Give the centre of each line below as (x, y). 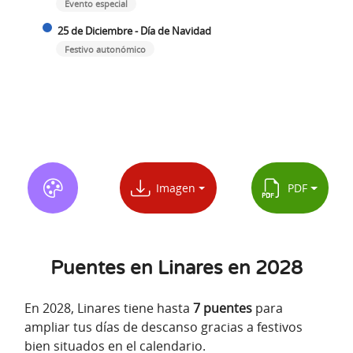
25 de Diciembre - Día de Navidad (134, 30)
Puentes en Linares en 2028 (176, 269)
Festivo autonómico (105, 49)
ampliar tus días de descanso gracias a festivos (163, 327)
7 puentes (223, 308)
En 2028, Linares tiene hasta (109, 308)
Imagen (172, 188)
